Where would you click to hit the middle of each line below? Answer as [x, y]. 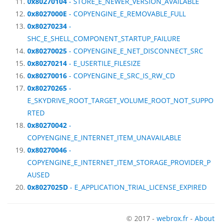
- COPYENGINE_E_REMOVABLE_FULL [126, 14]
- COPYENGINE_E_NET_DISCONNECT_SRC [135, 51]
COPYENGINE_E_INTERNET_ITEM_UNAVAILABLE [104, 138]
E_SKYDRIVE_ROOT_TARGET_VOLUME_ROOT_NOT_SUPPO [120, 101]
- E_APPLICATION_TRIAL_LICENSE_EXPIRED [137, 187]
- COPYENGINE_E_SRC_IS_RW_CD [121, 76]
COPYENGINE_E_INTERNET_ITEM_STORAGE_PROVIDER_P [119, 163]
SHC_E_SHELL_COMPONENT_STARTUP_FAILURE [104, 39]
